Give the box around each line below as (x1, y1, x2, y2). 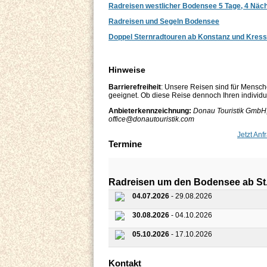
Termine (108, 138, 142, 149)
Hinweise (108, 64, 145, 74)
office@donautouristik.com (108, 114, 194, 123)
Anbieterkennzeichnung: (108, 106, 191, 115)
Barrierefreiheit (108, 82, 161, 91)
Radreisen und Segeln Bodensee (108, 17, 219, 26)
